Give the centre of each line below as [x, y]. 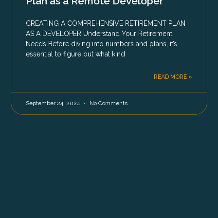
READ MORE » [173, 77]
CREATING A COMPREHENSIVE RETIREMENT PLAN [106, 23]
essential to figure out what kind [76, 54]
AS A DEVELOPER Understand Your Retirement [99, 33]
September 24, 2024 [54, 103]
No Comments [109, 103]
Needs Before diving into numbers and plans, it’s [102, 44]
